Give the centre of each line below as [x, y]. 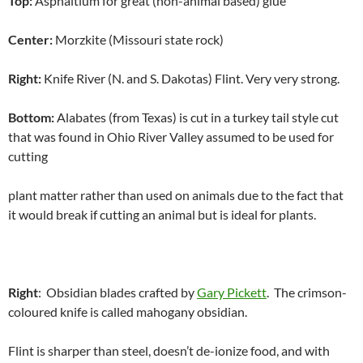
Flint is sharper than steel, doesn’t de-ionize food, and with [169, 351]
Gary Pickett [232, 293]
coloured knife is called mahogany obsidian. [128, 312]
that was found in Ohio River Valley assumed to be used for [171, 137]
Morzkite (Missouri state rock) [138, 40]
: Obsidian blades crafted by [117, 293]
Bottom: [31, 117]
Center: [30, 40]
